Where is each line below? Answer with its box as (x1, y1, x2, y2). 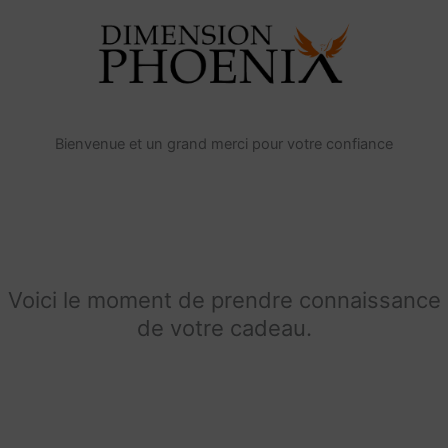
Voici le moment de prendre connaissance (7, 287, 441, 314)
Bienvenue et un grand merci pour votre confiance (55, 135, 393, 154)
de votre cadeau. (136, 315, 312, 342)
